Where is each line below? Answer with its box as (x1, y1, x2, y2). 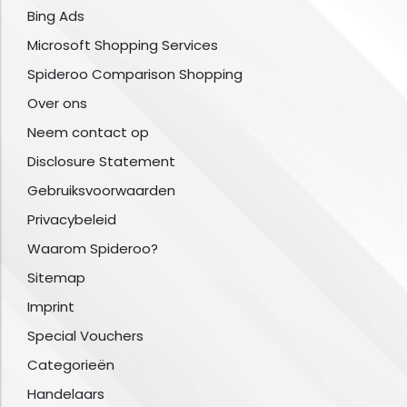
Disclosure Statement (27, 152, 175, 172)
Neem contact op (27, 123, 149, 143)
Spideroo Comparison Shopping (27, 65, 243, 84)
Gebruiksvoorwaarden (27, 181, 175, 201)
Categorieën (27, 355, 114, 375)
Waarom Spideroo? (27, 239, 158, 259)
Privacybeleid (27, 210, 116, 230)
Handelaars (27, 384, 104, 404)
